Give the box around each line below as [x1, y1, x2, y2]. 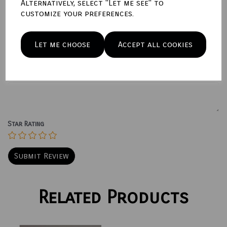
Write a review [8, 10, 87, 25]
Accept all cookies [118, 39, 193, 49]
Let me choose [34, 39, 91, 49]
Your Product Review [8, 70, 74, 79]
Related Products [39, 186, 188, 209]
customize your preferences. [21, 8, 134, 18]
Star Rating [8, 120, 44, 129]
